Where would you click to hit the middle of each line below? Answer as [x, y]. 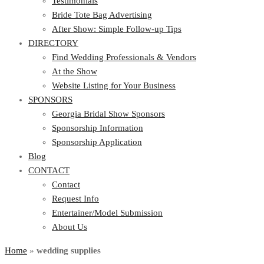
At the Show [75, 71]
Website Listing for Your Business [114, 85]
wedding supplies [69, 250]
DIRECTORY [53, 43]
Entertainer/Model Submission [107, 213]
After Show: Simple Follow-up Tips [117, 29]
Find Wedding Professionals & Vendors [124, 57]
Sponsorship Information [98, 128]
